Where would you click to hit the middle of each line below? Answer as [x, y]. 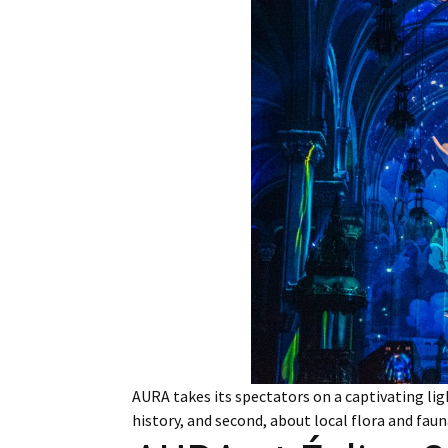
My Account [286, 120]
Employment [287, 24]
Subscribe [280, 168]
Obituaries [280, 72]
